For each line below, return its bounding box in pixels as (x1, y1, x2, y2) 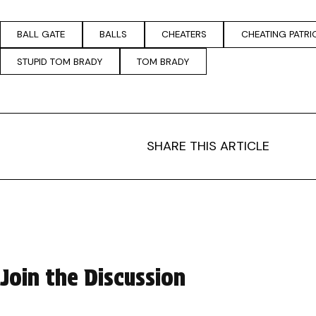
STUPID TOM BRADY (17, 55, 103, 68)
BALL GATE (17, 28, 66, 41)
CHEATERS (161, 28, 207, 41)
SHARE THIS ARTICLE (147, 138, 269, 155)
